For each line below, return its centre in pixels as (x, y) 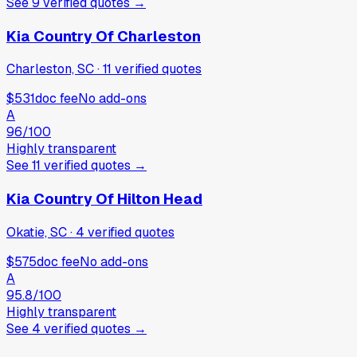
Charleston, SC (50, 69)
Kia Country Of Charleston (104, 36)
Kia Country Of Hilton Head (104, 199)
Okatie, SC (37, 232)
